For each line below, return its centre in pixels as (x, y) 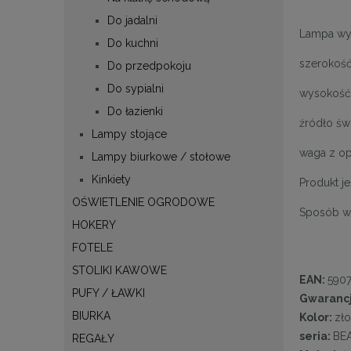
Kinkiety (111, 179)
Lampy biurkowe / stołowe (161, 156)
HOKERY (94, 224)
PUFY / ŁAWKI (109, 293)
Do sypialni (136, 88)
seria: (316, 336)
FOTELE (92, 247)
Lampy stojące (129, 134)
